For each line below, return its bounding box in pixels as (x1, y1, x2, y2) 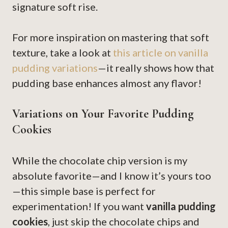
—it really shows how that (98, 62, 214, 74)
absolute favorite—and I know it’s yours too (12, 169, 211, 182)
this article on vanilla (113, 46, 208, 59)
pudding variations (12, 62, 98, 74)
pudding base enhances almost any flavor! (12, 77, 202, 90)
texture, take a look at (12, 46, 113, 59)
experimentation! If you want (12, 200, 146, 213)
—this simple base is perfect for (12, 185, 156, 197)
